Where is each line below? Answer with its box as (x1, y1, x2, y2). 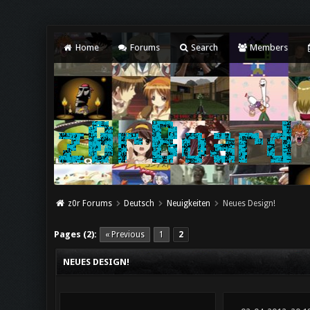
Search (189, 42, 219, 53)
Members (247, 42, 288, 53)
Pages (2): (54, 229, 98, 239)
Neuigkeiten (167, 199, 211, 208)
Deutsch (124, 199, 155, 208)
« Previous (105, 230, 145, 239)
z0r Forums (67, 199, 112, 208)
